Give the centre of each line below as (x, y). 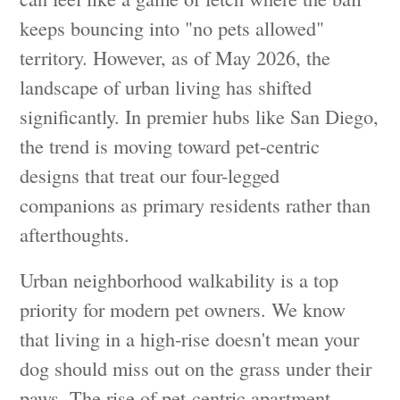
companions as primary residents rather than (196, 204)
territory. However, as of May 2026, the (175, 57)
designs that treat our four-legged (150, 175)
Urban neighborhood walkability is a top (179, 279)
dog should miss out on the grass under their (196, 367)
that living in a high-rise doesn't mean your (190, 338)
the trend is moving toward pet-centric (170, 145)
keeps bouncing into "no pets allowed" (172, 27)
